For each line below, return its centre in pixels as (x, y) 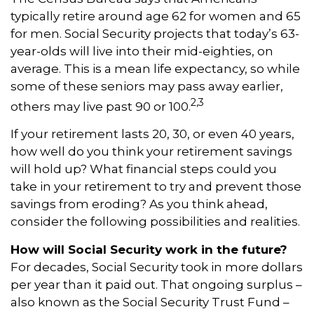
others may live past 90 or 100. (101, 106)
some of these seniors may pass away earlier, (147, 86)
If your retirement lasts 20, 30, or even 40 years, (152, 134)
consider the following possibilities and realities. (155, 222)
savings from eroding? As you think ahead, (139, 204)
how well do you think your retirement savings (151, 152)
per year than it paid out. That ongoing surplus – (156, 285)
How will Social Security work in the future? (149, 250)
